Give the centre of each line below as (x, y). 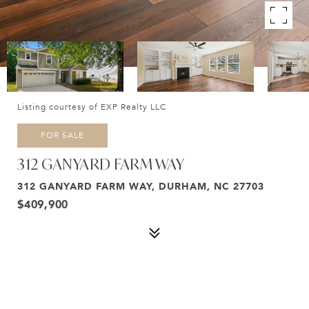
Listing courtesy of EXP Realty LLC (92, 107)
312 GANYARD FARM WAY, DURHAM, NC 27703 (141, 186)
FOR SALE (62, 135)
